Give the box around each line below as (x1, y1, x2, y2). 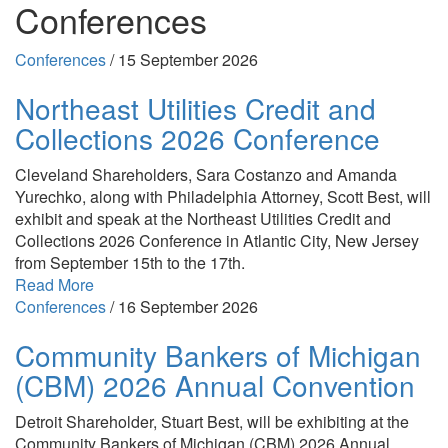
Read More (15, 272, 94, 296)
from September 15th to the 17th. (15, 250, 245, 274)
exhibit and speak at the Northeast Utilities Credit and (15, 206, 391, 230)
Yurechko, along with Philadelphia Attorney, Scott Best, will (15, 184, 431, 208)
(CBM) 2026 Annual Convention (15, 364, 415, 405)
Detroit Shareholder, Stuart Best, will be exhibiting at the (15, 409, 409, 433)
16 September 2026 (118, 294, 258, 318)
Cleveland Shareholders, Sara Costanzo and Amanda (15, 162, 397, 186)
